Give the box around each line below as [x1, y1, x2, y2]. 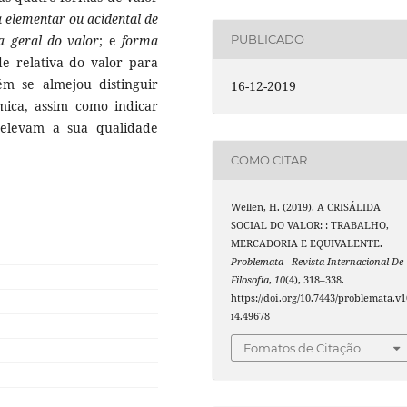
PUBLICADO [231, 32, 305, 47]
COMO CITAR [231, 153, 308, 168]
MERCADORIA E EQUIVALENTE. [231, 236, 383, 250]
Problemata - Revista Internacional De [231, 254, 404, 268]
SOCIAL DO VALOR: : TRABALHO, [231, 218, 390, 232]
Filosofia [231, 273, 270, 286]
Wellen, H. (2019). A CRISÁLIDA [231, 200, 382, 213]
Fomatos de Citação [243, 341, 362, 356]
